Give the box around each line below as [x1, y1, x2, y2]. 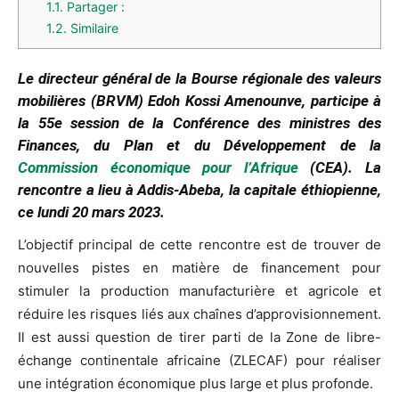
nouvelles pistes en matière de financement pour [18, 259, 381, 277]
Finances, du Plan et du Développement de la [18, 136, 381, 155]
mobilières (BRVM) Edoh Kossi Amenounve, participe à [18, 92, 381, 110]
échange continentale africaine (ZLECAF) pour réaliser [18, 352, 381, 370]
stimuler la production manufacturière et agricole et [18, 282, 381, 300]
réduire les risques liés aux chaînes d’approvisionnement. [18, 305, 381, 323]
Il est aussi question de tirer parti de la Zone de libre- [18, 329, 381, 346]
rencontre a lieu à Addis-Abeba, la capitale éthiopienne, [18, 181, 381, 199]
